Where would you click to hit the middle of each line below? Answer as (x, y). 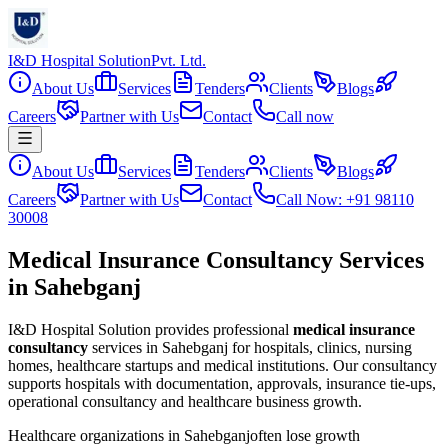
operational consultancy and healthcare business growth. (185, 401)
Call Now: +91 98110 (345, 199)
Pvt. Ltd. (178, 60)
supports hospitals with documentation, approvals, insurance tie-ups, (222, 383)
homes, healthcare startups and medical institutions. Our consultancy (222, 365)
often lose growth (305, 435)
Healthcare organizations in (96, 435)
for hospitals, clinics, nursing (320, 347)
